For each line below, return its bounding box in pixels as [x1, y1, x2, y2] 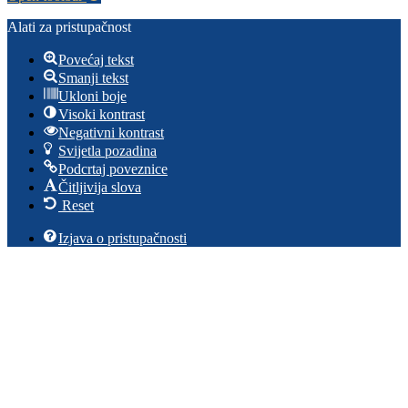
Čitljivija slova [58, 179, 141, 196]
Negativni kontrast [58, 125, 164, 141]
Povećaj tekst [58, 52, 134, 68]
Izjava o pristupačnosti [58, 230, 187, 247]
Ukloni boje [58, 88, 127, 105]
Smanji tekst [58, 70, 128, 87]
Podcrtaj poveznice [58, 161, 168, 178]
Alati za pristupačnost [7, 19, 131, 36]
